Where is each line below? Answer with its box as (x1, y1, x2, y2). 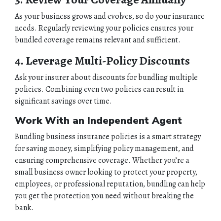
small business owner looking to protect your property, (15, 166, 197, 178)
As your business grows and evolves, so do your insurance (15, 10, 205, 22)
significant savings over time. (15, 95, 112, 107)
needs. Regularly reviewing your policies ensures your (15, 22, 193, 34)
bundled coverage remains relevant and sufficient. (15, 34, 181, 45)
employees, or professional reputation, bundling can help (15, 178, 205, 189)
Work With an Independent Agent (15, 113, 182, 127)
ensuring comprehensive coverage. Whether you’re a (15, 154, 189, 166)
